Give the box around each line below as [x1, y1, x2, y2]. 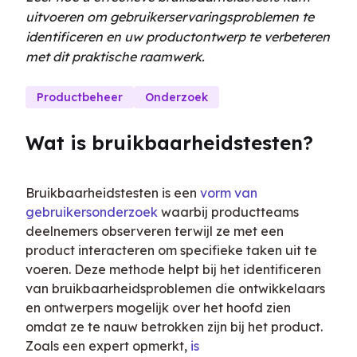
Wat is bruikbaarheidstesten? [25, 131, 313, 155]
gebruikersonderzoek [25, 204, 158, 220]
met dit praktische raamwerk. [25, 49, 205, 65]
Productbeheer [37, 90, 123, 104]
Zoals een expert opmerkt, [25, 338, 190, 354]
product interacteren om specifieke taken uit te [25, 242, 317, 258]
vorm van [200, 185, 257, 201]
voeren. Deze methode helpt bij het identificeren [25, 261, 321, 277]
